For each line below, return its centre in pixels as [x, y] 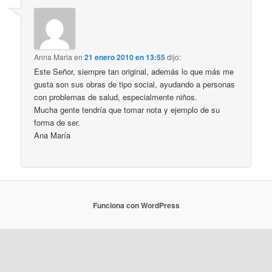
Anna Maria [53, 56]
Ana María [53, 135]
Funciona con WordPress [136, 205]
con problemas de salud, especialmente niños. [116, 97]
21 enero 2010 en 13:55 [125, 57]
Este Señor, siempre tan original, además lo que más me [134, 71]
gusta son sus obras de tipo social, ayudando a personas [135, 84]
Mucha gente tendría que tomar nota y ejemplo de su [127, 109]
